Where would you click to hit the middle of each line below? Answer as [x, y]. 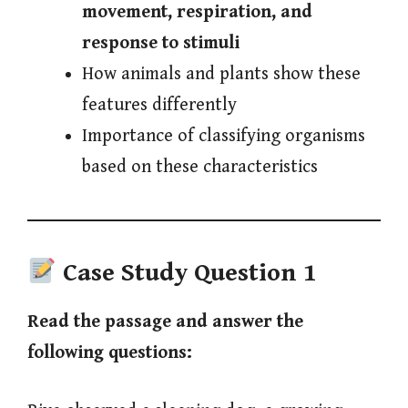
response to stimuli [161, 43]
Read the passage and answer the [165, 322]
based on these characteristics [200, 167]
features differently [159, 105]
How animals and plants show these [221, 74]
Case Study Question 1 [189, 274]
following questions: [110, 353]
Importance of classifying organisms [224, 136]
